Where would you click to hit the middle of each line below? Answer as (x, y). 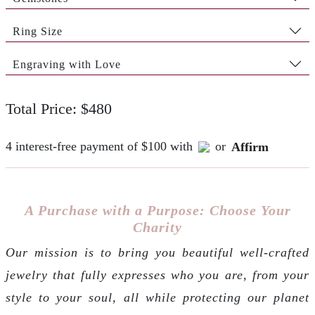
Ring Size (38, 31)
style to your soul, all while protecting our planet (157, 297)
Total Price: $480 (59, 109)
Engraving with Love (67, 64)
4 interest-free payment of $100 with (99, 146)
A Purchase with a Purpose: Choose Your (157, 210)
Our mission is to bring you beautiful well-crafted (157, 252)
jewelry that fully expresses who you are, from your (157, 275)
